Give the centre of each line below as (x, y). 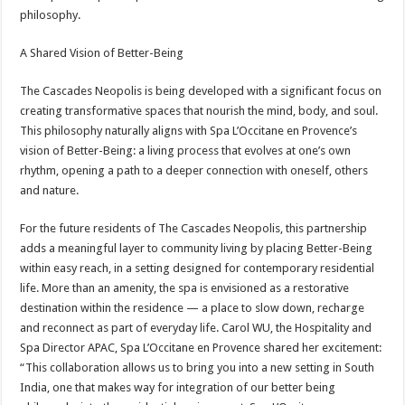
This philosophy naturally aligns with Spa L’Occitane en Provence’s (189, 131)
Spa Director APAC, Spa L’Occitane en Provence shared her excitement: (201, 348)
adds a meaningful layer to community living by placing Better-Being (197, 248)
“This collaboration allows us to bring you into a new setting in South (198, 367)
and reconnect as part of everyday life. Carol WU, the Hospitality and (196, 328)
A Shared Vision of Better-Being (102, 53)
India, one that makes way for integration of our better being (178, 387)
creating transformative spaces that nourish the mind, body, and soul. (199, 111)
